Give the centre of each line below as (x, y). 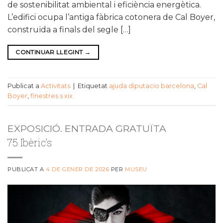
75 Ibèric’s (30, 142)
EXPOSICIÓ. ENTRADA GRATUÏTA (87, 128)
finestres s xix (52, 96)
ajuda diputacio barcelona (152, 86)
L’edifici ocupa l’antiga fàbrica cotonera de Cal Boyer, (111, 17)
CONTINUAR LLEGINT (50, 52)
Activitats (56, 86)
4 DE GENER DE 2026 (78, 169)
